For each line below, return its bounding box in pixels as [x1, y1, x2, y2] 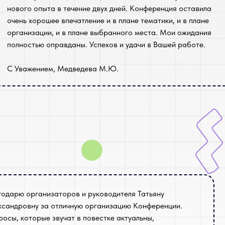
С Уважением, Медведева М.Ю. [7, 64, 119, 73]
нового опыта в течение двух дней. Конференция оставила [7, 4, 211, 13]
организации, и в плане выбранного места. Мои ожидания [7, 28, 211, 37]
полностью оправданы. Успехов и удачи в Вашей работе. [7, 40, 205, 49]
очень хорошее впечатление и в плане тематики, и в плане [7, 16, 209, 25]
